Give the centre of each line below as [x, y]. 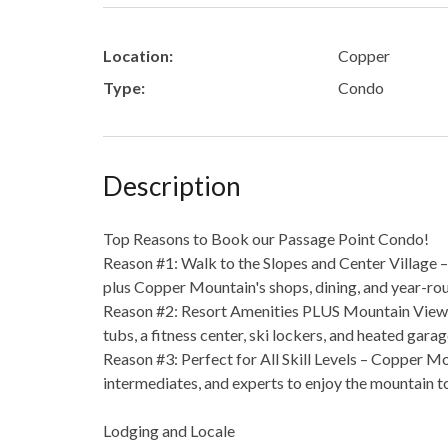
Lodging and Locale [169, 431]
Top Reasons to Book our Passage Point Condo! [266, 239]
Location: [138, 56]
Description [172, 186]
